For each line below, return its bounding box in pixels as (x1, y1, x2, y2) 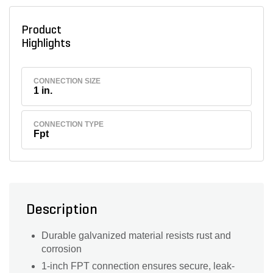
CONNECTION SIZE (34, 76, 101, 85)
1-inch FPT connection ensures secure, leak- (41, 261, 235, 272)
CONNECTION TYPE (34, 120, 104, 129)
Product (21, 24, 62, 37)
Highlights (21, 38, 76, 50)
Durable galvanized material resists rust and (41, 230, 231, 241)
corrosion (41, 244, 82, 255)
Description (26, 203, 97, 218)
